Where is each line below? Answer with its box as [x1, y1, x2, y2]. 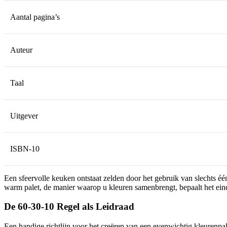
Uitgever [10, 111, 38, 120]
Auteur [10, 45, 32, 54]
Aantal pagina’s [10, 12, 60, 21]
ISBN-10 [10, 144, 40, 153]
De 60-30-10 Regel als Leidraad [4, 201, 134, 212]
